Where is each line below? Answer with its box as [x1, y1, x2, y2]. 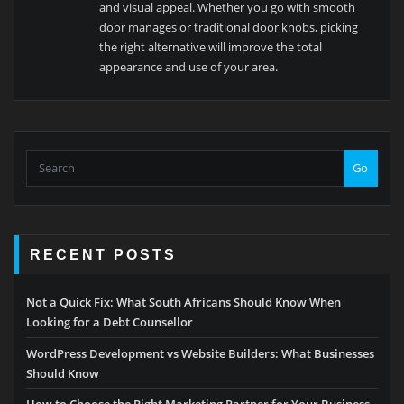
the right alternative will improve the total [99, 39, 323, 56]
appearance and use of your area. [99, 59, 279, 76]
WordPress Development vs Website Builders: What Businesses [26, 344, 374, 362]
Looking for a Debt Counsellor [26, 314, 193, 331]
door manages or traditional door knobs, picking [99, 19, 359, 36]
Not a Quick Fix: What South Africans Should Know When [26, 294, 341, 311]
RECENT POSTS [30, 245, 178, 262]
